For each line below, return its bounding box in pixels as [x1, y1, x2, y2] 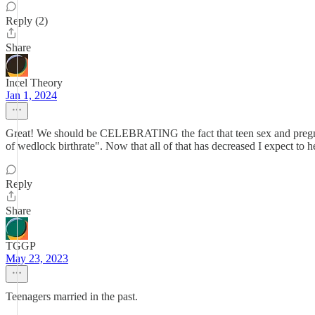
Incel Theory [6, 77, 63, 89]
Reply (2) [6, 15, 48, 27]
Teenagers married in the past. [6, 290, 138, 302]
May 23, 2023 [6, 252, 68, 264]
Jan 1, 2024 [6, 89, 57, 101]
